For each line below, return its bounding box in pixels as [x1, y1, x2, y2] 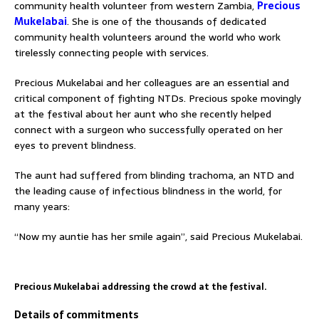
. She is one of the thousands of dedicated [67, 13, 266, 29]
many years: [14, 198, 70, 214]
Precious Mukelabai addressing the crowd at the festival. [14, 279, 267, 294]
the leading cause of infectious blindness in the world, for [14, 182, 282, 199]
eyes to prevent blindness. [14, 137, 136, 153]
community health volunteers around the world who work [14, 28, 281, 45]
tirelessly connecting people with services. [14, 44, 209, 61]
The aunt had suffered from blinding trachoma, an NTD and [14, 167, 294, 183]
